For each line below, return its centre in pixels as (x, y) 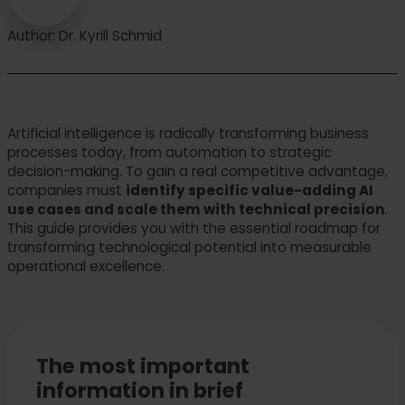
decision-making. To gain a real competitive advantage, (198, 171)
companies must (66, 190)
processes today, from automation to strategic (170, 152)
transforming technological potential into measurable (189, 247)
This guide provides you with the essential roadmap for (194, 228)
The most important (143, 367)
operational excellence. (86, 266)
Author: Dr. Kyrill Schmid (85, 35)
